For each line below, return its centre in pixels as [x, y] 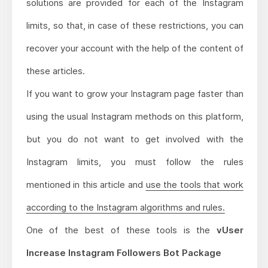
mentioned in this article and [86, 184]
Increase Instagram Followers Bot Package [124, 252]
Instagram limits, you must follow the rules [135, 162]
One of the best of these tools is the [121, 230]
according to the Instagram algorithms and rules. [125, 207]
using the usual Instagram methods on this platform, [135, 116]
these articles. [55, 71]
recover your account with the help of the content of [135, 48]
